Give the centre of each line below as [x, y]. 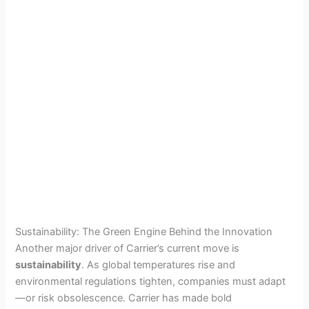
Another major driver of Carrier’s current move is [128, 248]
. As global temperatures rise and [159, 265]
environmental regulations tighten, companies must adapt [151, 281]
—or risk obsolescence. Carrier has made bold [124, 298]
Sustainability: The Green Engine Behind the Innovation [144, 231]
